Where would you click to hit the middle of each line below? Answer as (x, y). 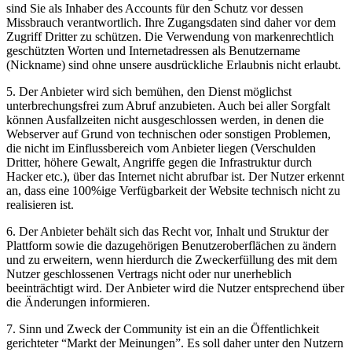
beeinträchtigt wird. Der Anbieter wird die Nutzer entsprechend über (175, 288)
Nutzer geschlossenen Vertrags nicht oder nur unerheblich (149, 273)
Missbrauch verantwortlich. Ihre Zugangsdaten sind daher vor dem (171, 22)
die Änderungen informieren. (78, 302)
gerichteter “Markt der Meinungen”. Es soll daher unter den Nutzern (175, 343)
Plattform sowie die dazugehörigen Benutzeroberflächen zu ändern (171, 245)
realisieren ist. (40, 204)
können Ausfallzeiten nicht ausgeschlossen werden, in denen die (165, 119)
